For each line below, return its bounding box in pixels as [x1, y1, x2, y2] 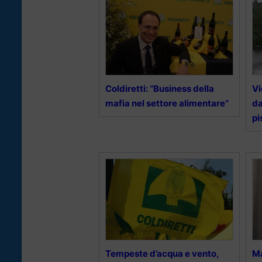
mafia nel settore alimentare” [105, 98, 229, 109]
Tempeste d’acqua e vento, [105, 248, 219, 260]
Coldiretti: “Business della [105, 83, 214, 95]
